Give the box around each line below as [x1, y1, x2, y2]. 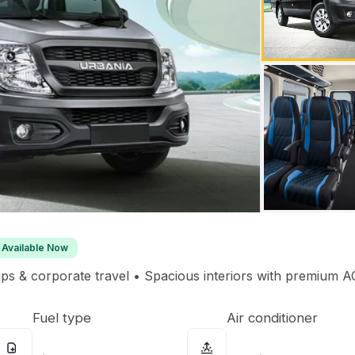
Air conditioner [227, 310, 318, 326]
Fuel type [32, 310, 91, 326]
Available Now [2, 242, 68, 254]
